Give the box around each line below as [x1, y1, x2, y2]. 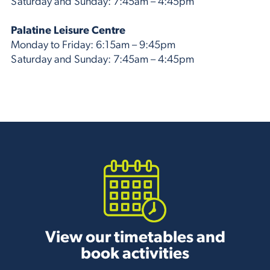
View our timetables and [45, 230, 225, 247]
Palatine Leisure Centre [11, 25, 125, 37]
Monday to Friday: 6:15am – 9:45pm [11, 39, 175, 51]
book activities [81, 246, 189, 263]
